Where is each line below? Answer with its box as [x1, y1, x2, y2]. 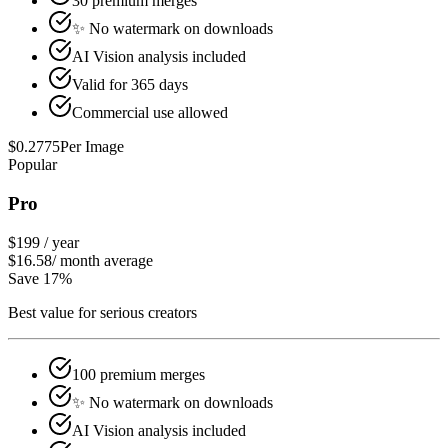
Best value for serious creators [8, 303, 197, 321]
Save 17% [8, 269, 72, 287]
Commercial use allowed [72, 104, 228, 122]
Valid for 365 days [72, 76, 188, 94]
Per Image [60, 138, 124, 156]
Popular [8, 156, 57, 174]
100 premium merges [72, 365, 205, 383]
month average [60, 251, 153, 269]
